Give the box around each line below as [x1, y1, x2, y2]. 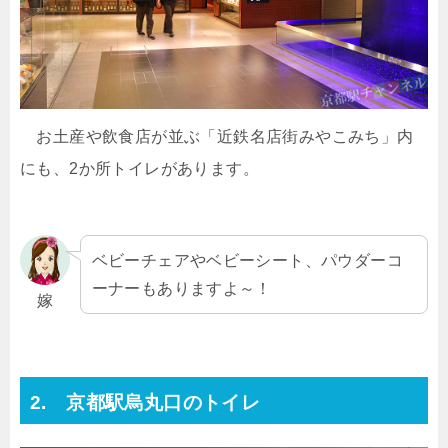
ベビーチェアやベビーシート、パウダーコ [91, 251, 404, 270]
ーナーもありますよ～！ [91, 279, 272, 298]
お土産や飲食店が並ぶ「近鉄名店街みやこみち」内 [20, 127, 414, 145]
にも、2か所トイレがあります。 [20, 159, 259, 177]
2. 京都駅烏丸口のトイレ [30, 391, 261, 413]
